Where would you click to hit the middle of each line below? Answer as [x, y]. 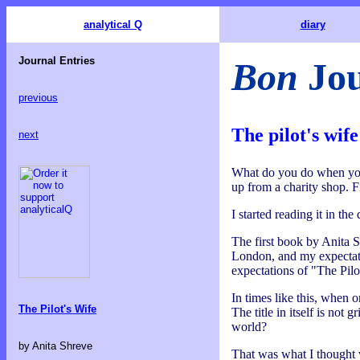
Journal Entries [57, 61]
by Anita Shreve [55, 346]
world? [249, 327]
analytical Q [113, 25]
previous [38, 98]
